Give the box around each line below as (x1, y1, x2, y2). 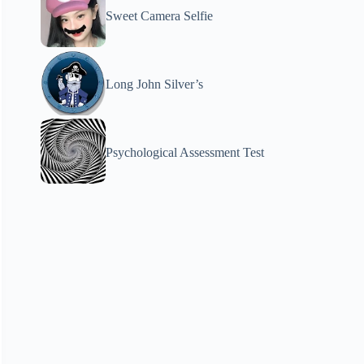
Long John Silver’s (106, 77, 204, 91)
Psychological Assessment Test (106, 145, 265, 159)
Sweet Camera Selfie (106, 9, 214, 23)
